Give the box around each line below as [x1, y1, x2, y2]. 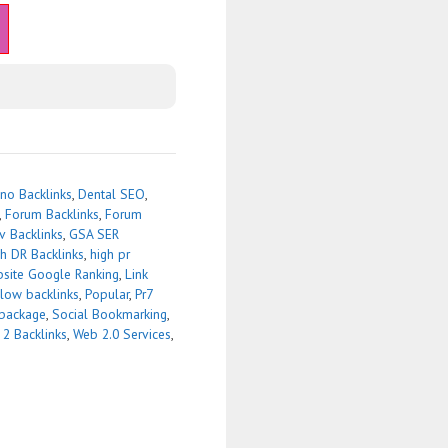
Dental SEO [78, 184, 145, 203]
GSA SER [69, 224, 119, 243]
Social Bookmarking [52, 304, 167, 323]
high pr [90, 244, 130, 263]
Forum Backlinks [5, 204, 99, 223]
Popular [85, 284, 129, 303]
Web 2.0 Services [73, 324, 171, 343]
